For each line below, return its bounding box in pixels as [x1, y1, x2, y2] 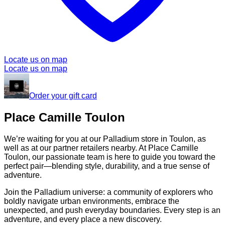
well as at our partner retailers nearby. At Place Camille [4, 144, 198, 153]
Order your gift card [29, 91, 97, 100]
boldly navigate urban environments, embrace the [4, 197, 179, 206]
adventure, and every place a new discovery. [4, 215, 162, 224]
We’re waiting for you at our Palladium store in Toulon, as [4, 135, 206, 144]
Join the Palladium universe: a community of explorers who [4, 188, 213, 197]
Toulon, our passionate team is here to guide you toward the [4, 153, 215, 162]
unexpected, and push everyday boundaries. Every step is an [4, 206, 220, 215]
